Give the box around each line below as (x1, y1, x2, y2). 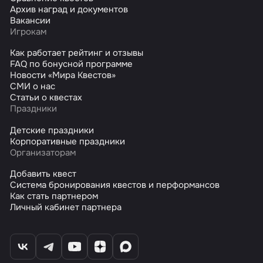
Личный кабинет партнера (10, 201, 122, 214)
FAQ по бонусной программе (10, 58, 133, 70)
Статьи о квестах (10, 92, 83, 104)
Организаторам (10, 146, 76, 159)
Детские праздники (10, 124, 95, 136)
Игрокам (10, 25, 47, 38)
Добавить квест (10, 168, 77, 180)
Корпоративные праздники (10, 135, 126, 147)
